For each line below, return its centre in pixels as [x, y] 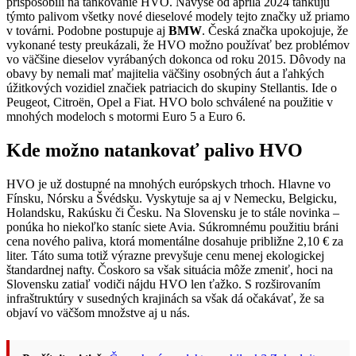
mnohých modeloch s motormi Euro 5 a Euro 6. [126, 117]
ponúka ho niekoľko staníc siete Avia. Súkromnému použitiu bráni [172, 226]
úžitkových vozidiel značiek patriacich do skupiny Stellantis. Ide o [172, 88]
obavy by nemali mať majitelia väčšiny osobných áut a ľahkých [165, 74]
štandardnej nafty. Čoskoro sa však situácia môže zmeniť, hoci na [170, 269]
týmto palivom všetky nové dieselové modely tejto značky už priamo [178, 17]
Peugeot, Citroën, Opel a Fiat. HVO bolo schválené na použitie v [170, 103]
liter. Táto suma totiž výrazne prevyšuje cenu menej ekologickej [165, 255]
